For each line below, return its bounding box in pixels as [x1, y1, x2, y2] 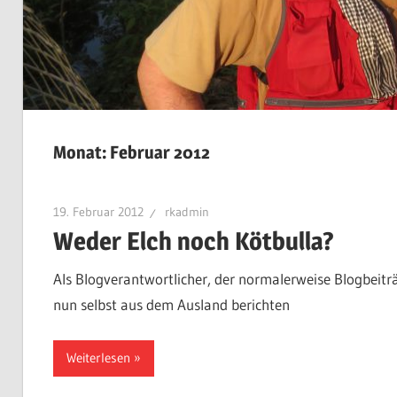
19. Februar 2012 [52, 204, 144, 221]
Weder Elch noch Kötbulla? [52, 225, 334, 256]
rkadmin [164, 204, 209, 221]
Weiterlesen [66, 349, 130, 367]
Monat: [52, 142, 110, 164]
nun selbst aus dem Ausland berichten [52, 295, 290, 315]
